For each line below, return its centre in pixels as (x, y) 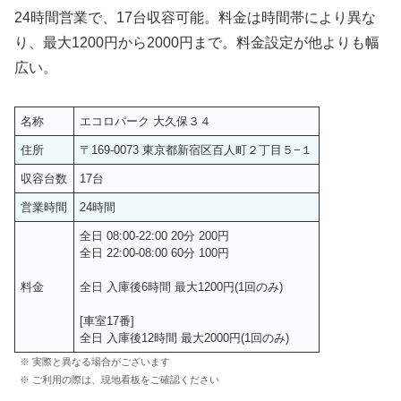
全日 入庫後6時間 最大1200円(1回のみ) (182, 286)
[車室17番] (107, 320)
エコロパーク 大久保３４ (146, 121)
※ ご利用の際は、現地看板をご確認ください (119, 379)
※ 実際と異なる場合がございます (95, 361)
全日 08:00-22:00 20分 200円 (155, 235)
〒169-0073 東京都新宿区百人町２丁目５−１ (196, 149)
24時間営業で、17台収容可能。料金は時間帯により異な (195, 17)
